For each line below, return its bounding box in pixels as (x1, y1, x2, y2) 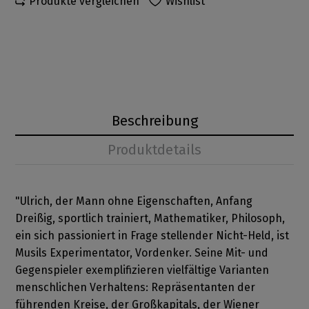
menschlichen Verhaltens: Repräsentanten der (15, 281, 256, 295)
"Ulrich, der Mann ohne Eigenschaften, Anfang (15, 195, 253, 208)
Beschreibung (111, 112, 198, 130)
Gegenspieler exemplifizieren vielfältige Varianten (15, 263, 270, 277)
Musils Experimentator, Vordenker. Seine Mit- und (15, 246, 269, 260)
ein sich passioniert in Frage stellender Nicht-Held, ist (15, 229, 290, 243)
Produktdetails (108, 141, 201, 159)
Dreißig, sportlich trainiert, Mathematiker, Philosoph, (15, 212, 286, 226)
